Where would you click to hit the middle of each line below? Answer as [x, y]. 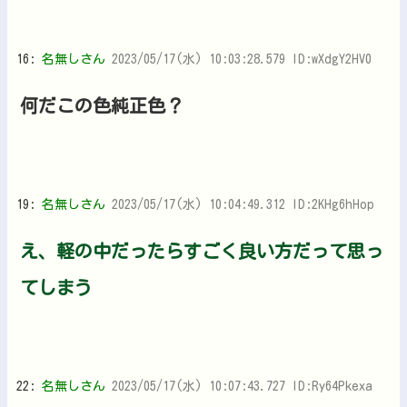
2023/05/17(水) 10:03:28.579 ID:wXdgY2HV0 [242, 59]
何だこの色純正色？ [102, 105]
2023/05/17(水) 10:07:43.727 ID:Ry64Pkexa [242, 386]
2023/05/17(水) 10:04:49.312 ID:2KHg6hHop [243, 204]
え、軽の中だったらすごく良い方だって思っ [202, 250]
